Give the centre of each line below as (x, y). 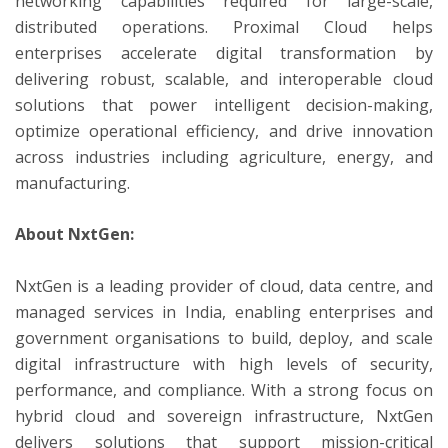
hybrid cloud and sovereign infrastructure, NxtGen (224, 415)
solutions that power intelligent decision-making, (224, 104)
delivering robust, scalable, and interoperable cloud (224, 78)
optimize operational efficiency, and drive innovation (224, 130)
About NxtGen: (74, 234)
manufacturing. (72, 182)
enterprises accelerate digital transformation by (224, 52)
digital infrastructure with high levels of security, (224, 363)
